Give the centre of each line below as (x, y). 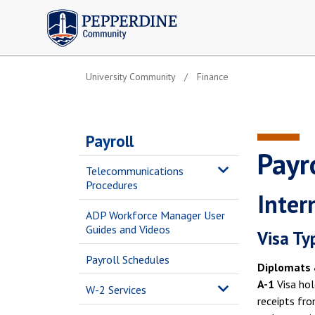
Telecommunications (135, 171)
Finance (213, 77)
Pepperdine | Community (102, 13)
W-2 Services (116, 290)
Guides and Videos (128, 229)
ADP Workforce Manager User (155, 215)
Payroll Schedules (128, 259)
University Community (131, 77)
